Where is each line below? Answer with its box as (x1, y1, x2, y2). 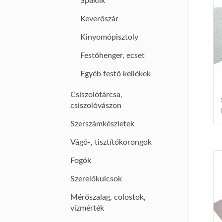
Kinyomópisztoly (80, 33, 138, 41)
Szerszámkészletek (70, 120, 134, 128)
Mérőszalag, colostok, (70, 193, 146, 201)
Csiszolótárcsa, (70, 91, 122, 99)
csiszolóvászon (70, 102, 121, 110)
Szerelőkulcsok (70, 175, 122, 183)
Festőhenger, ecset (80, 52, 145, 59)
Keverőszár (80, 15, 118, 23)
